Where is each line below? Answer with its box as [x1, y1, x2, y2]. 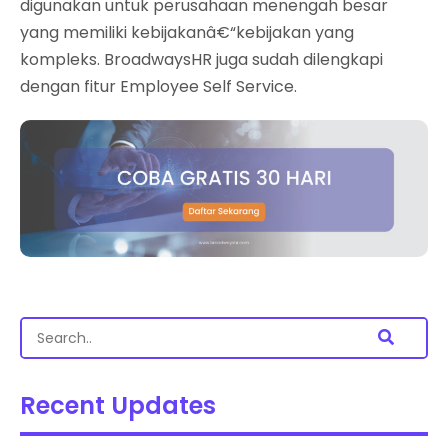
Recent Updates [20, 388, 216, 422]
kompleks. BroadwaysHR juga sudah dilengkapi [20, 48, 383, 71]
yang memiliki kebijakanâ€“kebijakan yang [20, 21, 354, 44]
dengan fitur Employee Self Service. [20, 75, 297, 98]
